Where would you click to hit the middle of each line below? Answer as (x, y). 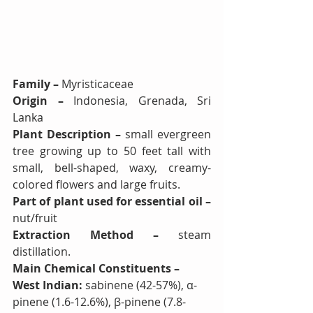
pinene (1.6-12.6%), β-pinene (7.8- (99, 302)
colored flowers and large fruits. (96, 184)
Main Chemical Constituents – (97, 268)
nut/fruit (35, 218)
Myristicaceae (97, 84)
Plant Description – (69, 134)
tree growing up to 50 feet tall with (112, 151)
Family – (37, 84)
